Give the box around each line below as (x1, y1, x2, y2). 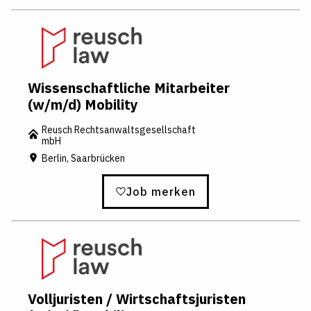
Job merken (126, 185, 196, 199)
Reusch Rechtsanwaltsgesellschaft (42, 123, 196, 136)
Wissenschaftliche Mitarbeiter (28, 78, 230, 97)
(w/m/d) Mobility (28, 94, 138, 114)
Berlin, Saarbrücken (42, 152, 125, 165)
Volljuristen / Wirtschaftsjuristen (28, 289, 246, 309)
